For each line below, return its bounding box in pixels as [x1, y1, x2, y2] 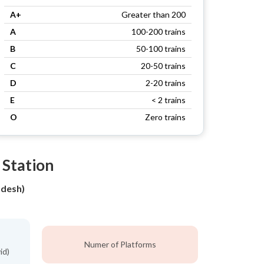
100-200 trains [131, 27, 186, 37]
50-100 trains [136, 44, 186, 54]
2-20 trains [146, 78, 186, 88]
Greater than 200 [121, 9, 186, 19]
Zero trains [145, 112, 186, 122]
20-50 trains [141, 61, 186, 71]
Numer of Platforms [84, 239, 156, 249]
